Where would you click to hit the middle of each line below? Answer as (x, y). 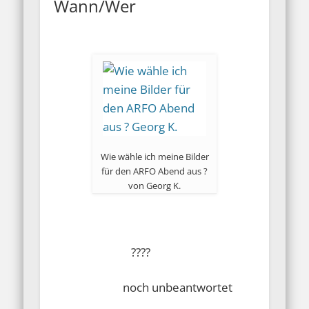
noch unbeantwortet (145, 288)
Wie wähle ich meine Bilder (154, 157)
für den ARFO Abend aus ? (154, 171)
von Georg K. (154, 186)
